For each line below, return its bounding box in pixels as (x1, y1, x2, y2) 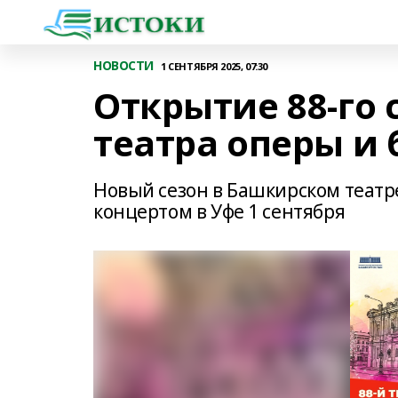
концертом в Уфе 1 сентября (93, 199, 346, 224)
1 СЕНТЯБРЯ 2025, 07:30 (161, 59, 267, 73)
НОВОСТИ (93, 57, 155, 74)
